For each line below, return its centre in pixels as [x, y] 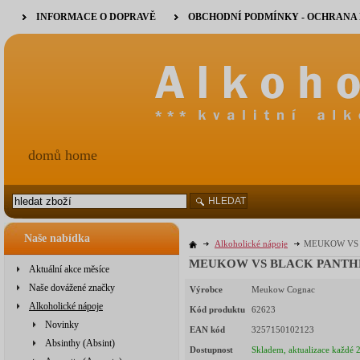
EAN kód [207, 330]
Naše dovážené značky [72, 288]
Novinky [62, 325]
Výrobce [206, 290]
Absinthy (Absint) [80, 343]
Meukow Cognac [283, 290]
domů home [63, 155]
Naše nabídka [57, 238]
